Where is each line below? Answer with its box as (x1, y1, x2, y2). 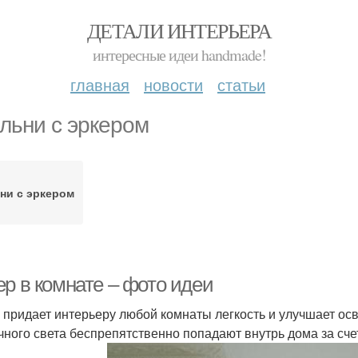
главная (70, 73, 129, 96)
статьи (217, 73, 265, 96)
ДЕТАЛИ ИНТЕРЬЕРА (86, 17, 272, 44)
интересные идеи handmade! (92, 44, 266, 66)
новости (144, 73, 203, 96)
